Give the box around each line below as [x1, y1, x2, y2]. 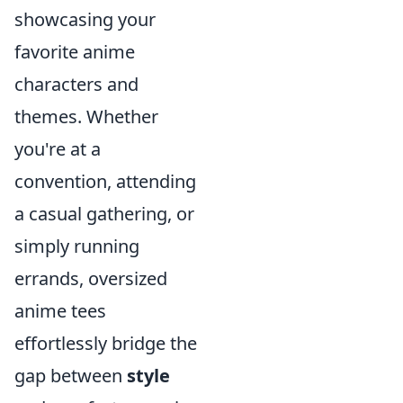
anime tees [14, 299, 106, 323]
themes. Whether [14, 104, 158, 129]
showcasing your [14, 7, 156, 31]
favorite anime [14, 40, 135, 64]
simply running [14, 234, 139, 258]
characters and [14, 72, 139, 96]
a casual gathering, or [14, 201, 194, 226]
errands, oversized [14, 266, 167, 291]
